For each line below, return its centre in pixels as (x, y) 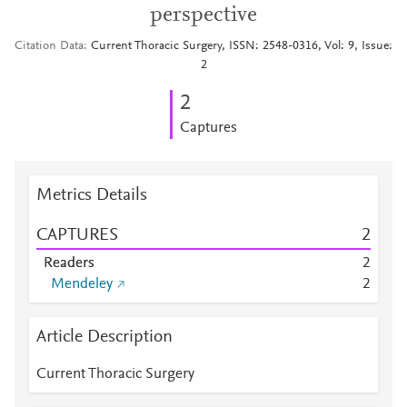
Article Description (104, 337)
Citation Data (49, 46)
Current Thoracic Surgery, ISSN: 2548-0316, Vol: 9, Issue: (242, 46)
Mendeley (82, 284)
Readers (69, 263)
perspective (203, 15)
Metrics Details (92, 195)
